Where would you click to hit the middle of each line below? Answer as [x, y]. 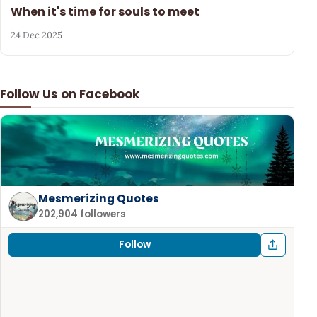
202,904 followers [82, 214]
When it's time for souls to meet [105, 11]
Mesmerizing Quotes [99, 198]
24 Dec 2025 [37, 35]
